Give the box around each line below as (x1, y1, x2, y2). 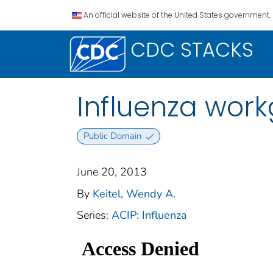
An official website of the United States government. (83, 10, 271, 20)
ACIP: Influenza (112, 208, 187, 223)
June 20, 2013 (77, 165, 147, 180)
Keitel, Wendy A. (93, 186, 175, 202)
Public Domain (83, 130, 141, 143)
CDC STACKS (130, 36, 253, 63)
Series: (77, 208, 112, 223)
